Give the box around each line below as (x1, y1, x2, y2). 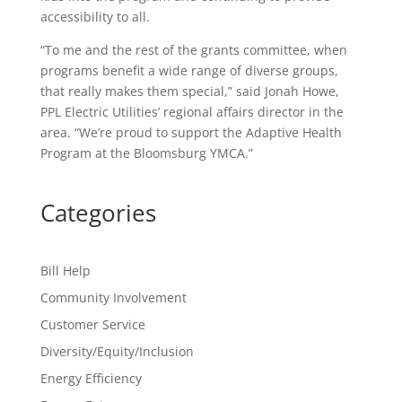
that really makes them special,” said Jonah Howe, (39, 83, 339, 100)
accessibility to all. (39, 8, 150, 25)
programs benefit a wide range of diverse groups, (39, 62, 338, 79)
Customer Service (39, 316, 145, 333)
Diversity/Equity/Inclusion (39, 343, 194, 360)
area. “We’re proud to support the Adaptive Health (39, 124, 342, 141)
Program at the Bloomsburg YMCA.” (39, 144, 253, 162)
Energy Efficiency (39, 370, 142, 387)
